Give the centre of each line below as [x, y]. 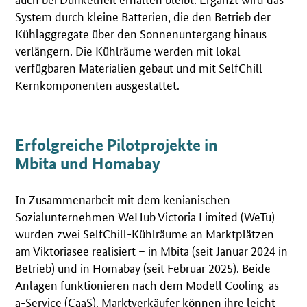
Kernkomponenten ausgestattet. [98, 85]
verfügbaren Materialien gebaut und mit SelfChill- [142, 67]
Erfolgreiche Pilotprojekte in [117, 146]
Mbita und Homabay [88, 164]
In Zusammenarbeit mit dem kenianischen [123, 199]
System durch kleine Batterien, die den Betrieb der [143, 16]
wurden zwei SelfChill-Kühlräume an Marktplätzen [145, 233]
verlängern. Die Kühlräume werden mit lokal [128, 50]
